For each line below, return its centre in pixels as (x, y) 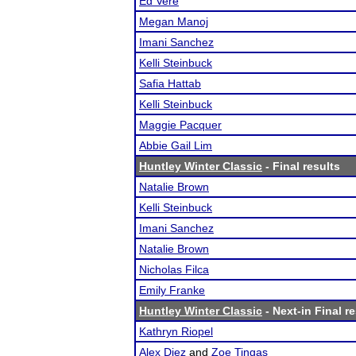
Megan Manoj (174, 21)
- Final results (301, 166)
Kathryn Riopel (176, 331)
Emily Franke (172, 290)
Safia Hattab (170, 83)
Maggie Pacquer (180, 125)
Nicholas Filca (174, 269)
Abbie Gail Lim (176, 145)
